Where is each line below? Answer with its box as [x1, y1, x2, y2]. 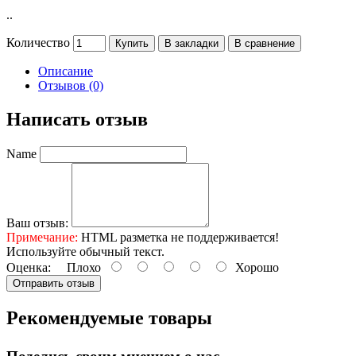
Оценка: [6, 261, 51, 275]
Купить [115, 37, 149, 50]
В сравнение [234, 37, 295, 50]
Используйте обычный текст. [6, 245, 164, 259]
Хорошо [229, 261, 279, 275]
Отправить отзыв [13, 277, 95, 290]
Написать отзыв [6, 109, 148, 130]
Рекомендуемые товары [6, 308, 212, 329]
